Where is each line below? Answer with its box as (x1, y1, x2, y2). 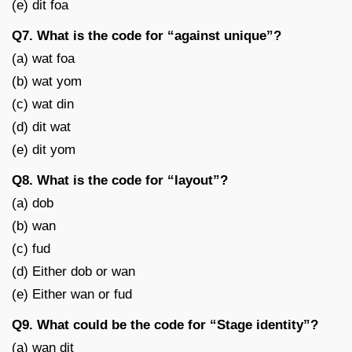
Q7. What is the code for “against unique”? (12, 27, 281, 43)
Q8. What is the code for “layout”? (12, 172, 228, 188)
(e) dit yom (12, 141, 75, 157)
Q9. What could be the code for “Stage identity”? (12, 317, 318, 332)
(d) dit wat (12, 119, 71, 134)
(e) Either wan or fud (12, 286, 132, 302)
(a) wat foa (12, 50, 75, 66)
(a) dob (12, 195, 53, 211)
